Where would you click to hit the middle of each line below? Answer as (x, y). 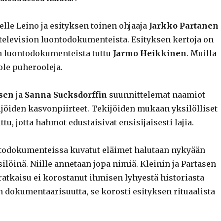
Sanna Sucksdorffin (65, 94)
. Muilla (201, 53)
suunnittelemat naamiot (156, 94)
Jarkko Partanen (184, 25)
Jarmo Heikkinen (149, 53)
